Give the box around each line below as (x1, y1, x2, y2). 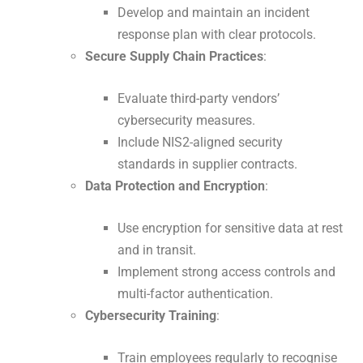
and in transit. (117, 242, 196, 258)
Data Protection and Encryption (85, 178, 265, 194)
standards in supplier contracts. (117, 156, 297, 173)
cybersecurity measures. (117, 113, 255, 129)
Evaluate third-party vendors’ (117, 91, 280, 107)
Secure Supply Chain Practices (85, 49, 263, 65)
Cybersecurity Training (85, 308, 216, 324)
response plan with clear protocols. (117, 27, 316, 43)
